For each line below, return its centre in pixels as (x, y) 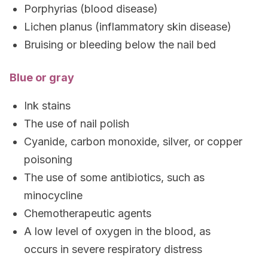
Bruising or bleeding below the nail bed (120, 45)
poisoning (48, 159)
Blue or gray (42, 77)
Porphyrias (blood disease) (91, 9)
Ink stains (47, 106)
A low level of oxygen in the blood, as (117, 231)
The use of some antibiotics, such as (114, 177)
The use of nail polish (77, 124)
